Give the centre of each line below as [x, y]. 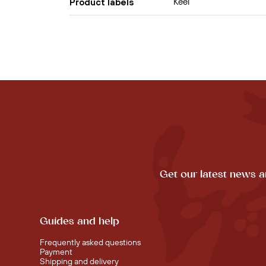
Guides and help [80, 221]
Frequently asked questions [90, 243]
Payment [56, 252]
